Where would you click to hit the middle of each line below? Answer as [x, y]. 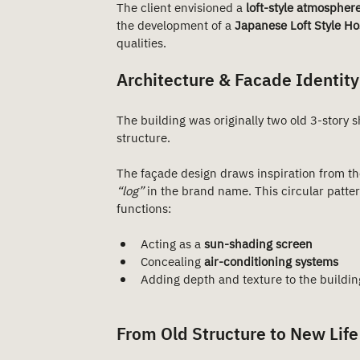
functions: [144, 209]
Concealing [172, 262]
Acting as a [172, 245]
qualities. [141, 44]
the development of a [176, 26]
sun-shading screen [258, 245]
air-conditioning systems [271, 262]
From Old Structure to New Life [237, 335]
